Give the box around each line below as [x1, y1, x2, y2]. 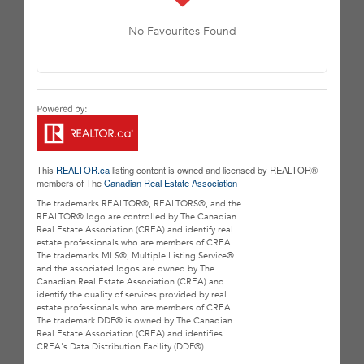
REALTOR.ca [56, 163, 110, 176]
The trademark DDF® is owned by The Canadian [37, 314, 232, 327]
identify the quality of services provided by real [37, 288, 227, 301]
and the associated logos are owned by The [37, 262, 214, 275]
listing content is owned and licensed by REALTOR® [110, 163, 318, 176]
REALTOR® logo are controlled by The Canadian [37, 210, 236, 223]
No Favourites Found [128, 24, 236, 39]
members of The [37, 176, 104, 189]
